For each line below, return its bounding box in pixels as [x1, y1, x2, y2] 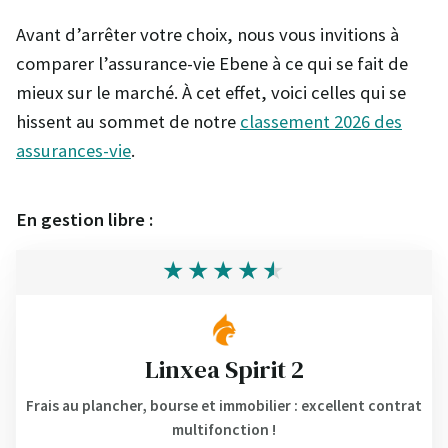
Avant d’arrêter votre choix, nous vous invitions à [16, 22, 399, 46]
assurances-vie [16, 138, 131, 162]
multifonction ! [172, 419, 276, 439]
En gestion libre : [16, 207, 153, 231]
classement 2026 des [240, 109, 402, 133]
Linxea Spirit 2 [144, 351, 304, 386]
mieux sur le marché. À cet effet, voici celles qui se [16, 80, 406, 104]
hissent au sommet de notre [16, 109, 240, 133]
